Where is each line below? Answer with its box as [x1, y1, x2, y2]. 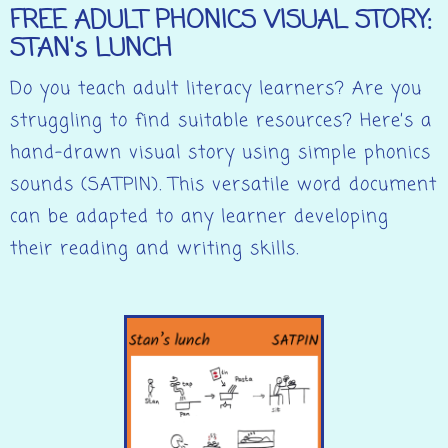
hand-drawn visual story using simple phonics [10, 138, 431, 167]
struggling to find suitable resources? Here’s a [10, 106, 432, 135]
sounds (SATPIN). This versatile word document [10, 170, 437, 199]
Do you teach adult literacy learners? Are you [10, 74, 422, 103]
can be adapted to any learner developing [10, 202, 389, 231]
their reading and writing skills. [10, 234, 299, 263]
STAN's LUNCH [10, 29, 172, 68]
